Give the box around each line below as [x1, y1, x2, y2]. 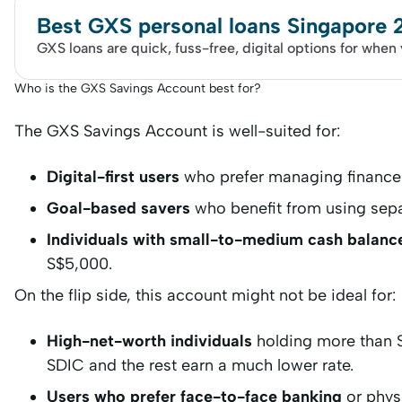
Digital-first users [47, 166, 184, 187]
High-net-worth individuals [47, 330, 257, 351]
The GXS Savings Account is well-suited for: [14, 120, 340, 141]
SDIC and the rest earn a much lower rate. [47, 354, 354, 375]
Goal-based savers [47, 197, 195, 218]
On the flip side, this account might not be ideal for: [14, 284, 396, 305]
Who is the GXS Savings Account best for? [14, 80, 261, 96]
